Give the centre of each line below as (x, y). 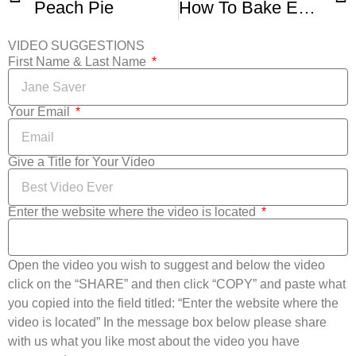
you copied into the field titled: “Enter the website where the (173, 303)
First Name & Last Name (79, 62)
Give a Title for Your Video (81, 162)
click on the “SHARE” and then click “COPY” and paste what (177, 284)
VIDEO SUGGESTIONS (76, 46)
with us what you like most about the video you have (154, 341)
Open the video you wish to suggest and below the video (166, 265)
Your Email (41, 112)
